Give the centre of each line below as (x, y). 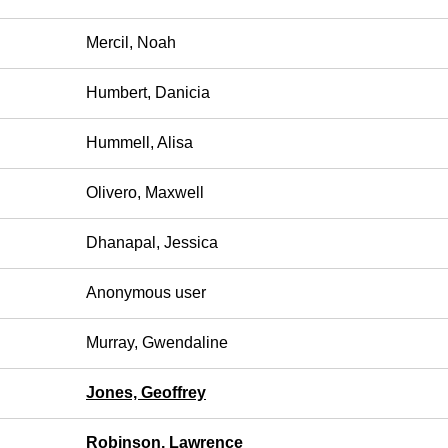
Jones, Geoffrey (146, 392)
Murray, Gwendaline (157, 342)
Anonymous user (146, 292)
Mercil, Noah (131, 42)
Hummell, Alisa (139, 142)
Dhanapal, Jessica (152, 242)
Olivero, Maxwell (145, 192)
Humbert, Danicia (148, 92)
